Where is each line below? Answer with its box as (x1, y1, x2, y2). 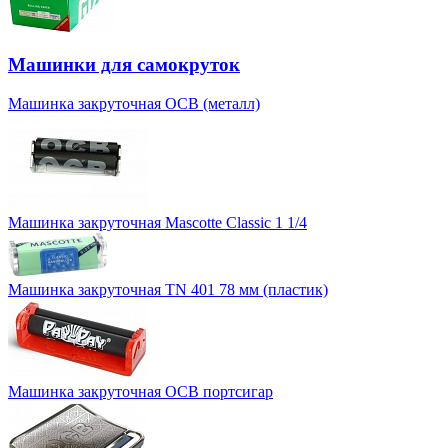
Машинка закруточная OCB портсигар (8, 383, 273, 401)
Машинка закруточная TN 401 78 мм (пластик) (8, 281, 328, 299)
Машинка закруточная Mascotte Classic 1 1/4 (8, 214, 307, 232)
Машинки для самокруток (8, 54, 240, 76)
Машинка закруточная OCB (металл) (8, 95, 260, 113)
